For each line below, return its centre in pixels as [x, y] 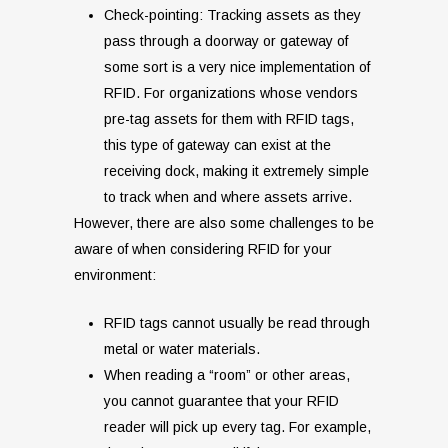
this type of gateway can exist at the [217, 145]
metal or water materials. [182, 349]
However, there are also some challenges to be [224, 223]
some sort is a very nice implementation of [237, 67]
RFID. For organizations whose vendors [231, 93]
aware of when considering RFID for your [203, 249]
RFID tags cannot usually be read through [237, 323]
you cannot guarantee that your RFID [221, 401]
